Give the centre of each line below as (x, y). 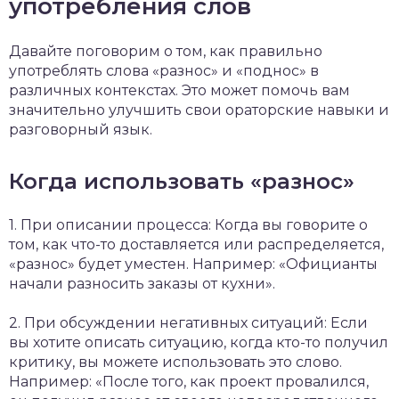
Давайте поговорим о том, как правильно (166, 51)
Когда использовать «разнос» (182, 181)
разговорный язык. (81, 130)
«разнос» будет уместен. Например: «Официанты (193, 264)
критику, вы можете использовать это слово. (175, 362)
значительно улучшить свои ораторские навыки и (199, 110)
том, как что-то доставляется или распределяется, (196, 244)
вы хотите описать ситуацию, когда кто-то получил (199, 342)
